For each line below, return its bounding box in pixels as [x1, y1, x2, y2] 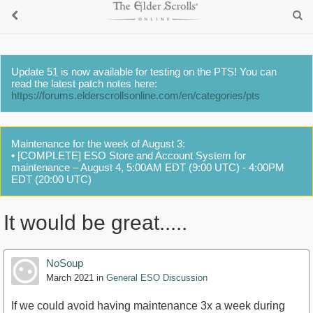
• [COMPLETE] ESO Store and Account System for [11, 150, 246, 161]
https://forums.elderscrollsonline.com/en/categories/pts [11, 89, 260, 101]
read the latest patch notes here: [11, 78, 157, 89]
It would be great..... [3, 211, 187, 235]
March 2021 [46, 272, 94, 284]
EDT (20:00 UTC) [11, 173, 92, 185]
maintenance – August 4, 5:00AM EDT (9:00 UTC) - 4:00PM [11, 161, 284, 173]
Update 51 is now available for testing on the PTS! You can [11, 66, 277, 78]
